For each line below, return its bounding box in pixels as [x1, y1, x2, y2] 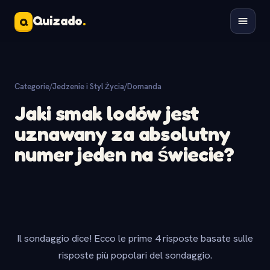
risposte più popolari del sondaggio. [58, 248, 212, 262]
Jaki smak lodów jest [14, 101, 199, 125]
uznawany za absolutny [14, 121, 231, 146]
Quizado [33, 13, 83, 28]
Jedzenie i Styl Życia [52, 81, 124, 92]
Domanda [127, 81, 162, 92]
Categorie [14, 81, 49, 92]
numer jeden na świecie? [14, 142, 234, 166]
